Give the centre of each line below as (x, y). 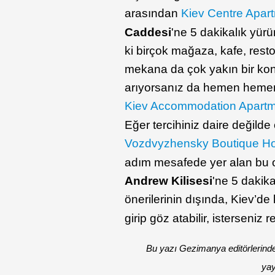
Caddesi (148, 32)
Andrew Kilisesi (169, 181)
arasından (153, 13)
